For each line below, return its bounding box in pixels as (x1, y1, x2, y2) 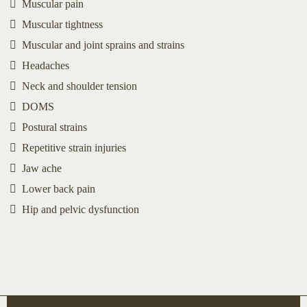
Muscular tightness (22, 18, 103, 30)
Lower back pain (22, 182, 95, 195)
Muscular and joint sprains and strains (22, 38, 184, 51)
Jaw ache (22, 162, 62, 174)
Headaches (22, 59, 69, 71)
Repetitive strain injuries (22, 141, 126, 153)
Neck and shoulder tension (22, 79, 137, 92)
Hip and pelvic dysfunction (22, 203, 139, 215)
